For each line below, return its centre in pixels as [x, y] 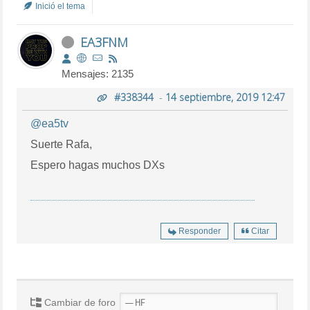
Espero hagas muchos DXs [98, 165]
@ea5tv [50, 123]
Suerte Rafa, [62, 144]
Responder [199, 231]
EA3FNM [104, 42]
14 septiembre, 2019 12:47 [225, 97]
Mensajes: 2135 [98, 73]
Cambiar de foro [79, 302]
